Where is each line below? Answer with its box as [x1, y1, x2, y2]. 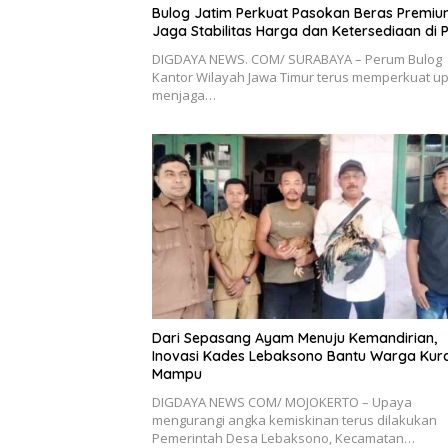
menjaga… [152, 85, 216, 104]
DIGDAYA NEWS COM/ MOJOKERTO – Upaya [152, 393, 412, 412]
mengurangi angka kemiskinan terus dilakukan [152, 411, 437, 430]
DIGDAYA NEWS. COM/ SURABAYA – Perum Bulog [152, 49, 442, 68]
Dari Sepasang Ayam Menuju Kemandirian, [152, 329, 437, 348]
